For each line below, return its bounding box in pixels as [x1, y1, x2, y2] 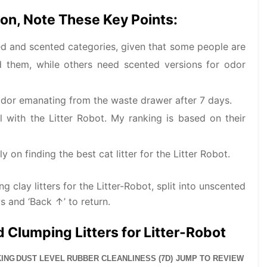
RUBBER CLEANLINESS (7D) [67, 254, 173, 263]
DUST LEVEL [16, 254, 65, 263]
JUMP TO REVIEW [176, 254, 244, 263]
